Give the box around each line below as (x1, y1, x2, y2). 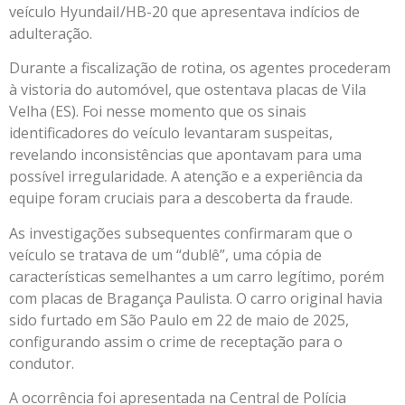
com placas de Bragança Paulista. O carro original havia (9, 287, 382, 308)
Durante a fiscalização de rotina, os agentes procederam (9, 58, 391, 79)
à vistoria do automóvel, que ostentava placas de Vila (9, 80, 366, 100)
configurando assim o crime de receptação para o (9, 331, 343, 352)
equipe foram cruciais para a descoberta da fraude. (9, 188, 353, 209)
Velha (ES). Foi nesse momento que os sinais (9, 101, 306, 122)
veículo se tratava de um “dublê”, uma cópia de (9, 244, 322, 265)
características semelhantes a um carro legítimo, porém (9, 266, 384, 287)
